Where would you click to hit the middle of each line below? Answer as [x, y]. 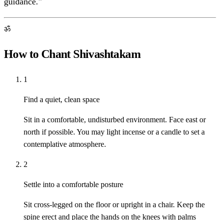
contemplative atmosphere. [65, 144]
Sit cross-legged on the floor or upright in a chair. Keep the [114, 205]
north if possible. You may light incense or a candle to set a [114, 132]
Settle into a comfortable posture [73, 185]
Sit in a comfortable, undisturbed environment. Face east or [115, 120]
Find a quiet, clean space [62, 100]
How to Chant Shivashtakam [72, 54]
